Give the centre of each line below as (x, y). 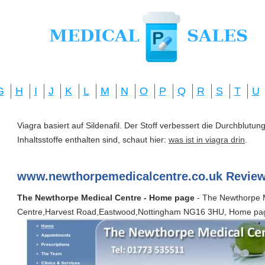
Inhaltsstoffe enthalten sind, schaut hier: (93, 140)
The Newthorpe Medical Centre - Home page (106, 198)
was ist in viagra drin (207, 140)
